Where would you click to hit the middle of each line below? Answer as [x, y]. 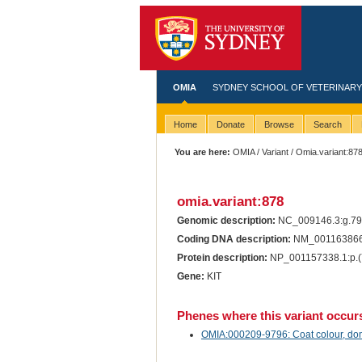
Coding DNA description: [234, 240]
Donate [230, 125]
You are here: [203, 152]
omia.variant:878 [230, 202]
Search [327, 125]
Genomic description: [226, 221]
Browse [279, 125]
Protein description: [222, 258]
